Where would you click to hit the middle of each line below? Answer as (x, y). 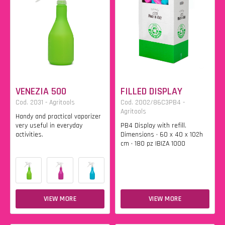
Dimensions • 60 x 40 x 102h (162, 135)
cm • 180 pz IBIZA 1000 (153, 144)
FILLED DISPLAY (151, 91)
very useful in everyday (49, 126)
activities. (29, 135)
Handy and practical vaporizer (58, 117)
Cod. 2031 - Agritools (45, 102)
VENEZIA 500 (41, 91)
